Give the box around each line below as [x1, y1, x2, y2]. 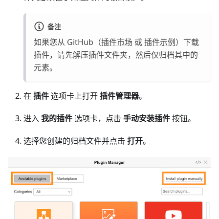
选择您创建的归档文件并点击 [23, 135, 127, 147]
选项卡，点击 [72, 113, 123, 124]
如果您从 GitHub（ [34, 37, 101, 48]
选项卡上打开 [49, 90, 100, 102]
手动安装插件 [123, 113, 170, 124]
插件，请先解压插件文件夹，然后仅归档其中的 [34, 49, 198, 61]
